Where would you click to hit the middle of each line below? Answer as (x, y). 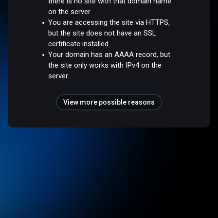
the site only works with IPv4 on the (105, 65)
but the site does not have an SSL (102, 33)
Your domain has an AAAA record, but (109, 54)
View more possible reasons (109, 102)
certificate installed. (79, 44)
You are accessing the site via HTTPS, (109, 22)
